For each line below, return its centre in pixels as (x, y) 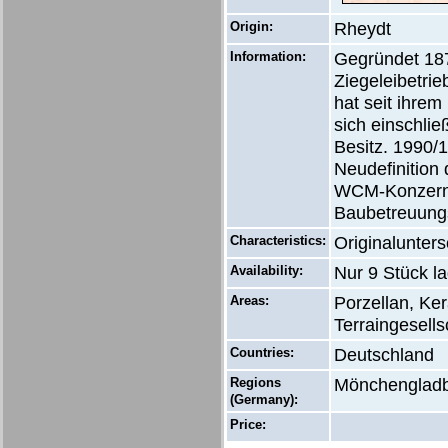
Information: (268, 56)
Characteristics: (278, 240)
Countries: (262, 352)
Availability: (266, 270)
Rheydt (362, 29)
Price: (248, 424)
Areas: (249, 300)
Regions (255, 382)
